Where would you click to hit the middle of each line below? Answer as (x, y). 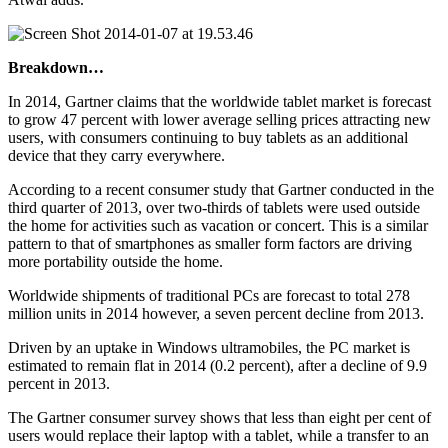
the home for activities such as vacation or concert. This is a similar (218, 226)
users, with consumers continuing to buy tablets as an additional (208, 138)
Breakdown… (56, 68)
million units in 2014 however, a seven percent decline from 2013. (216, 314)
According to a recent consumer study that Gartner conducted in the (221, 190)
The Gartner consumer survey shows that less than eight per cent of (219, 418)
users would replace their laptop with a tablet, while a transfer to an (218, 436)
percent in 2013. (59, 384)
